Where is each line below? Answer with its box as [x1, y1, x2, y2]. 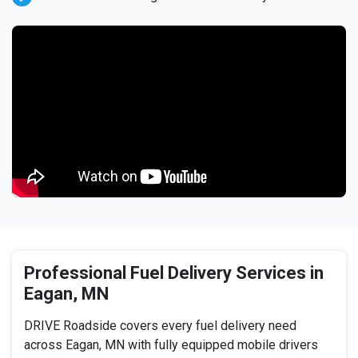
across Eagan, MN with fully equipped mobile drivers [24, 337, 318, 353]
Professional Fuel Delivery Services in [24, 263, 324, 284]
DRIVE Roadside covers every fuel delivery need [24, 318, 296, 334]
